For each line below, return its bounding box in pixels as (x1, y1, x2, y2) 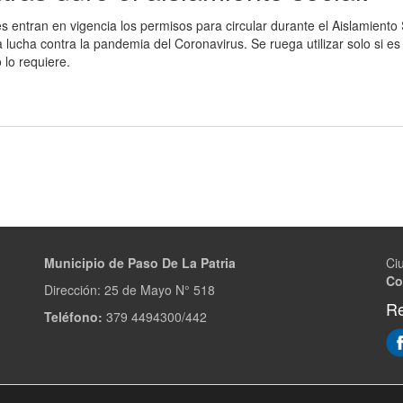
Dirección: (44, 281, 104, 299)
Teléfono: (44, 308, 103, 326)
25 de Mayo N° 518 (104, 281, 215, 299)
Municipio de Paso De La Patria (44, 254, 236, 272)
